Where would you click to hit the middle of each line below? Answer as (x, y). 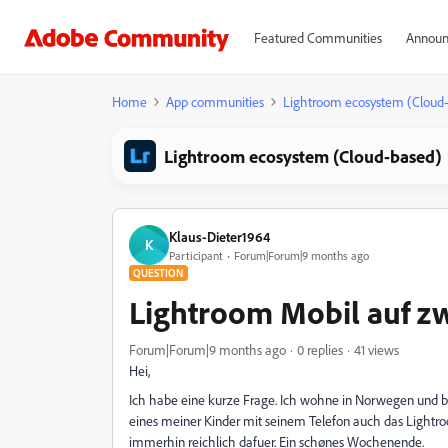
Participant (196, 255)
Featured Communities (317, 37)
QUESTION (158, 273)
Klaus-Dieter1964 (219, 236)
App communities (215, 101)
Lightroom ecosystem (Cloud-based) (303, 156)
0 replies (320, 349)
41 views (376, 349)
